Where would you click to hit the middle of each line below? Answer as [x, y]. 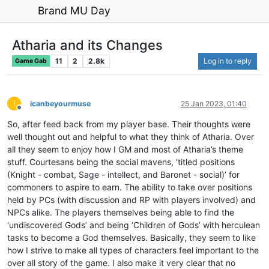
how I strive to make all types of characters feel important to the [133, 250]
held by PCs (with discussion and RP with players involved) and [131, 199]
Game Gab [31, 61]
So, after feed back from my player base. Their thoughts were [129, 124]
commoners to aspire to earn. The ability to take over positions [130, 187]
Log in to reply [228, 61]
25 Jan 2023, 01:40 [214, 103]
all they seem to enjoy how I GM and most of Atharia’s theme [125, 149]
